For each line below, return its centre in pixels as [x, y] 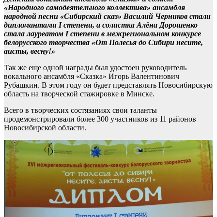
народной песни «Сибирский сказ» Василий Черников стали [107, 16]
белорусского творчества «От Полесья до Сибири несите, [103, 42]
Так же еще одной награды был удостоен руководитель [95, 68]
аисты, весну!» [30, 51]
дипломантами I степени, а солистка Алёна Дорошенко [101, 25]
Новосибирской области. [45, 128]
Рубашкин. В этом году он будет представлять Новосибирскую [108, 85]
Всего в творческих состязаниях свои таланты [80, 110]
